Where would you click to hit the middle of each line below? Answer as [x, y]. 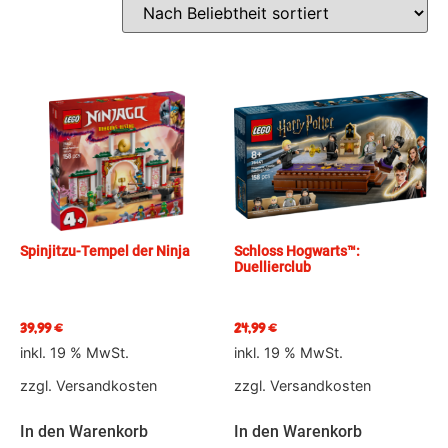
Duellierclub [272, 267]
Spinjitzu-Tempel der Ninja [105, 251]
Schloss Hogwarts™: [297, 251]
